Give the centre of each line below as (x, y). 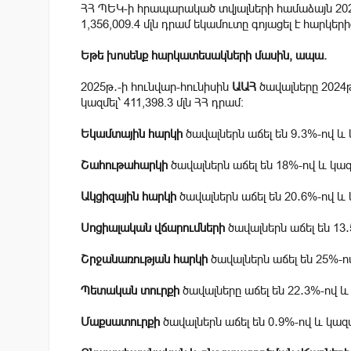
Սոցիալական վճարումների (153, 227)
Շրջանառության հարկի (144, 259)
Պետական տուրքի (130, 290)
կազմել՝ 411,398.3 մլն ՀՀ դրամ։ (162, 102)
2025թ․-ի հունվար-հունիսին (156, 86)
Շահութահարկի (124, 165)
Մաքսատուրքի (120, 321)
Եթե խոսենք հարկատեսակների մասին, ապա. (204, 55)
